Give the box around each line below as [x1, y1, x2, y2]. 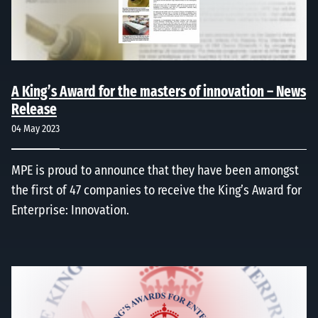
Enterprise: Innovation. [11, 204, 129, 218]
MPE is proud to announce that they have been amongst [11, 165, 299, 178]
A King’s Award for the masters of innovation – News [11, 84, 306, 100]
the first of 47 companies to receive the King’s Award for [11, 185, 302, 198]
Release [11, 102, 57, 118]
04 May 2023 [11, 124, 60, 135]
